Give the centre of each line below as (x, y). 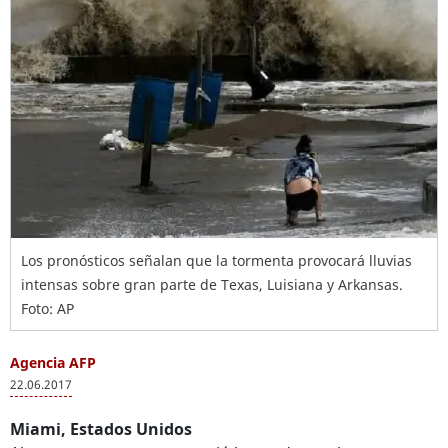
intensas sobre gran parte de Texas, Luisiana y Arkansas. (212, 284)
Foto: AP (47, 308)
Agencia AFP (53, 362)
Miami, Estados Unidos (101, 429)
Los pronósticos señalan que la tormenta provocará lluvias (216, 260)
